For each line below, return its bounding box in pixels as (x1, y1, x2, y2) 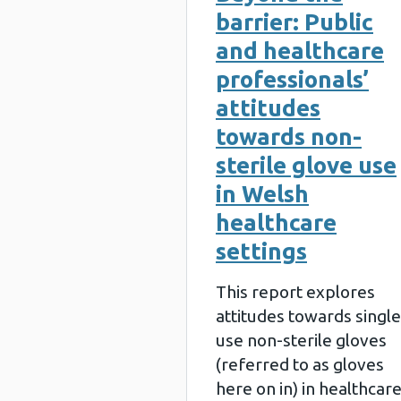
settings (216, 238, 307, 264)
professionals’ (216, 66, 369, 92)
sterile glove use (216, 152, 397, 178)
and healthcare (216, 38, 384, 64)
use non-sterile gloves (216, 330, 387, 350)
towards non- (216, 124, 362, 149)
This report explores (216, 282, 375, 302)
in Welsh (216, 181, 309, 207)
